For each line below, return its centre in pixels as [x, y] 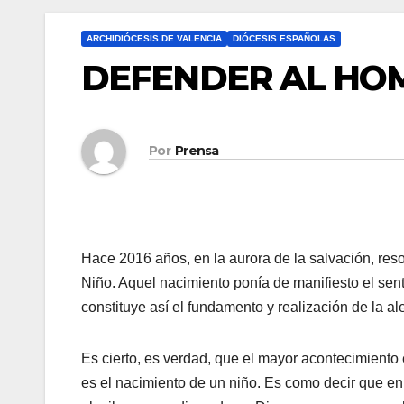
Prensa [197, 151]
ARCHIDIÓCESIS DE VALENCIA [154, 38]
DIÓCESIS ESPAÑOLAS [284, 38]
